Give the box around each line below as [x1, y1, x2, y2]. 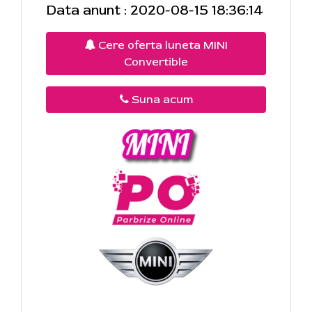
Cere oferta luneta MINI [95, 38, 228, 52]
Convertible [124, 54, 188, 69]
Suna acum [128, 92, 193, 107]
